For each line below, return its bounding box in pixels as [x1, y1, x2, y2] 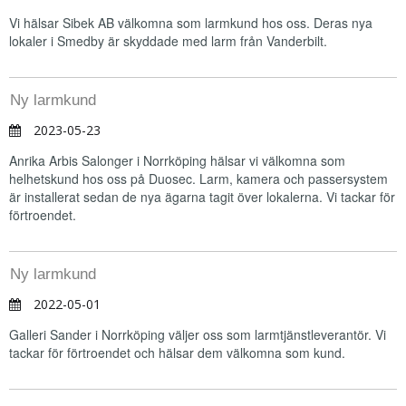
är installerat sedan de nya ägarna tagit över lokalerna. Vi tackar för [9, 188, 395, 206]
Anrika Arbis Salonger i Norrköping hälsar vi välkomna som [9, 151, 345, 169]
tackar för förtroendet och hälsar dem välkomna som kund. [9, 343, 349, 362]
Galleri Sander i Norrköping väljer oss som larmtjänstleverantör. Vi [9, 325, 386, 343]
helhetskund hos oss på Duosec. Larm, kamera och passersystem [9, 169, 388, 188]
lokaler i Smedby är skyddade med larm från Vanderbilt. [9, 32, 331, 50]
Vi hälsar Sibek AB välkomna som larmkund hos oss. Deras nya [9, 14, 372, 32]
